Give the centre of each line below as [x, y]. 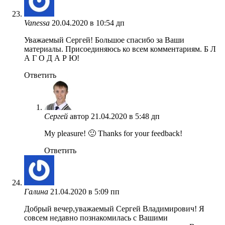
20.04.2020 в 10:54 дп [88, 23]
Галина [36, 191]
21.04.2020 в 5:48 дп [125, 116]
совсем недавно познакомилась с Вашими [96, 217]
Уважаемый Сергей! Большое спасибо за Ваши [104, 40]
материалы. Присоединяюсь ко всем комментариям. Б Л [120, 49]
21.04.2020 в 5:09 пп [85, 191]
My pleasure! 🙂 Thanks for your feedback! [113, 133]
